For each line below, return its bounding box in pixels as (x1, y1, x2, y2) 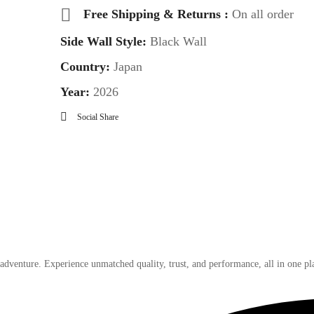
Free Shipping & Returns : (83, 6, 232, 21)
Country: (60, 59, 114, 74)
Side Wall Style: (60, 34, 146, 48)
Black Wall (146, 34, 207, 48)
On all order (231, 6, 294, 21)
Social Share (76, 111, 118, 122)
